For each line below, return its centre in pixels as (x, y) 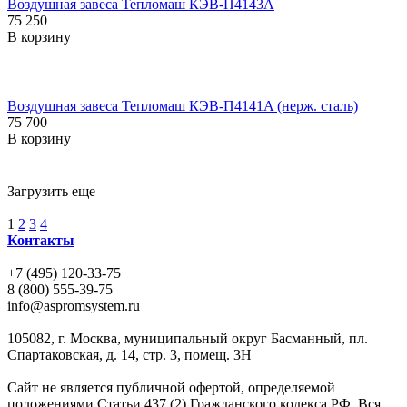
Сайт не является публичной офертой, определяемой (171, 387)
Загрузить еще (51, 191)
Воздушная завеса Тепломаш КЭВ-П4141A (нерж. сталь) (183, 105)
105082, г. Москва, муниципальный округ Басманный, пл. (188, 338)
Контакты (41, 240)
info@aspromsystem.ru (74, 305)
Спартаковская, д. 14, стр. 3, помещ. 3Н (129, 354)
